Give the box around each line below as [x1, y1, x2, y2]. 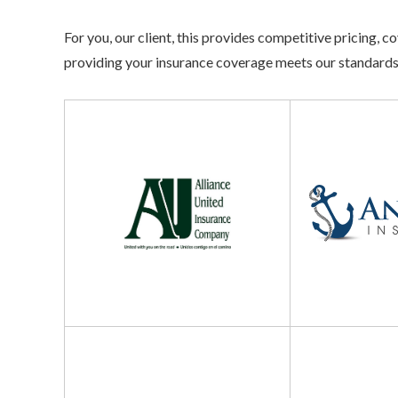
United [64, 127, 106, 145]
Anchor [290, 102, 335, 120]
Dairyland [64, 329, 123, 346]
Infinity [290, 329, 334, 346]
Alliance [64, 102, 113, 120]
